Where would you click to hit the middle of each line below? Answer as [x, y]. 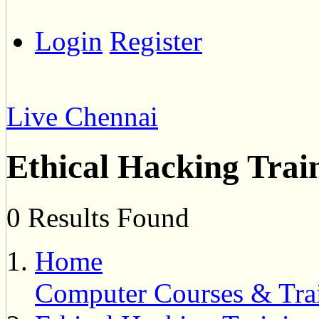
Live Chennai [82, 116]
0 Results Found [98, 217]
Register [156, 41]
